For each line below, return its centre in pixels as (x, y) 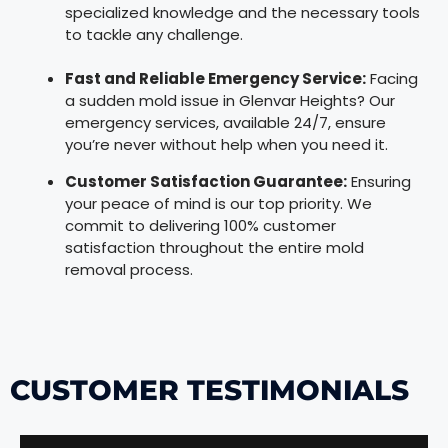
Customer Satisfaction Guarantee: (206, 182)
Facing (392, 79)
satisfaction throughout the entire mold (214, 248)
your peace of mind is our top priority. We (218, 204)
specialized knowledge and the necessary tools (242, 13)
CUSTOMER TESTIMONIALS (209, 389)
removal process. (129, 270)
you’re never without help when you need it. (226, 145)
